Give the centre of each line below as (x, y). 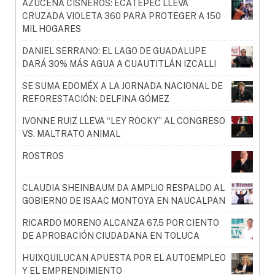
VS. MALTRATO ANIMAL (71, 134)
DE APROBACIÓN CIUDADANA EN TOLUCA (111, 236)
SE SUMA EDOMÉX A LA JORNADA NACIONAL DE (122, 86)
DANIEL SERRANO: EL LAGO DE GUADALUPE (114, 51)
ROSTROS (43, 156)
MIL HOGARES (52, 29)
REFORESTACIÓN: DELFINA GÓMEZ (96, 99)
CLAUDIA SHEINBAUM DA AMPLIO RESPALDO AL (123, 188)
